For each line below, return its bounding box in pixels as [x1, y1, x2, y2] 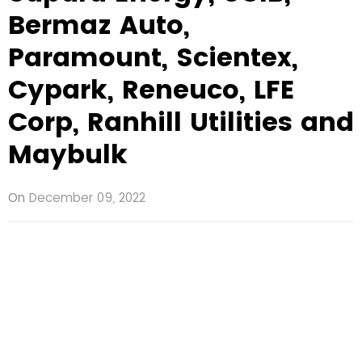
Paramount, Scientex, [8, 38, 298, 75]
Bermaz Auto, [8, 6, 190, 43]
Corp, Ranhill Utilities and [8, 103, 354, 140]
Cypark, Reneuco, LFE [8, 70, 295, 107]
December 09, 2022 [29, 188, 145, 206]
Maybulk [8, 135, 128, 172]
